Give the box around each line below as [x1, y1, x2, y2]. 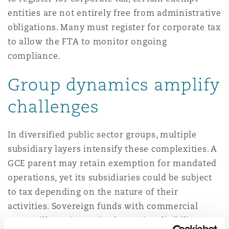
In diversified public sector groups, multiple [8, 129, 197, 140]
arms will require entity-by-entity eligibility [8, 215, 198, 226]
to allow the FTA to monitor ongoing [8, 36, 167, 47]
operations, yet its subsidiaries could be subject [8, 172, 212, 183]
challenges [8, 96, 100, 117]
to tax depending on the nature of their [8, 187, 178, 197]
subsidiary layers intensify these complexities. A [8, 144, 217, 154]
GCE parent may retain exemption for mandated [8, 158, 217, 169]
